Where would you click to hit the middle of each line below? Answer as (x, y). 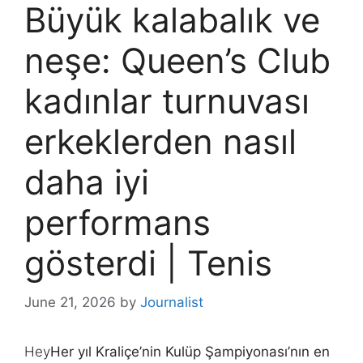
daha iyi (87, 181)
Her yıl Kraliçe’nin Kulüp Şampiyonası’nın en (190, 352)
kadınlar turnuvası (167, 100)
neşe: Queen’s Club (177, 60)
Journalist (172, 303)
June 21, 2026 (70, 303)
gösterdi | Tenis (148, 263)
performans (117, 222)
